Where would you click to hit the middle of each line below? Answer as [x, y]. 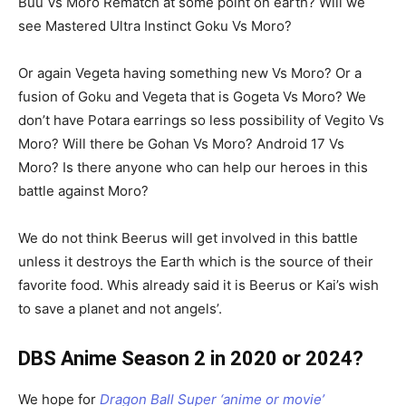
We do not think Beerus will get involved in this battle [188, 238]
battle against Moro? [83, 191]
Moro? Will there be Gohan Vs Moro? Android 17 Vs [181, 144]
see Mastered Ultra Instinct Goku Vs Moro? [155, 26]
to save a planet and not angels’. [120, 309]
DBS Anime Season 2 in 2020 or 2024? [191, 359]
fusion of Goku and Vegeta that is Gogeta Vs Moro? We [192, 97]
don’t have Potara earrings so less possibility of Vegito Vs [201, 121]
